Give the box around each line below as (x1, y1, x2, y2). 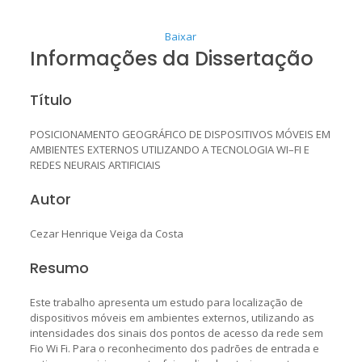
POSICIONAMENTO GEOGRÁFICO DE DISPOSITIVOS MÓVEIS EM (29, 126, 330, 141)
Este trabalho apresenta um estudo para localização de (29, 294, 303, 309)
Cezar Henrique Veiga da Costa (29, 225, 183, 241)
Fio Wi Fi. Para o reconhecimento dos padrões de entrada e (29, 340, 319, 356)
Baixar (165, 28, 197, 44)
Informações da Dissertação (29, 44, 314, 72)
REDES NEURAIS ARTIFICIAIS (29, 157, 161, 172)
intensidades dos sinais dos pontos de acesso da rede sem (29, 325, 323, 340)
